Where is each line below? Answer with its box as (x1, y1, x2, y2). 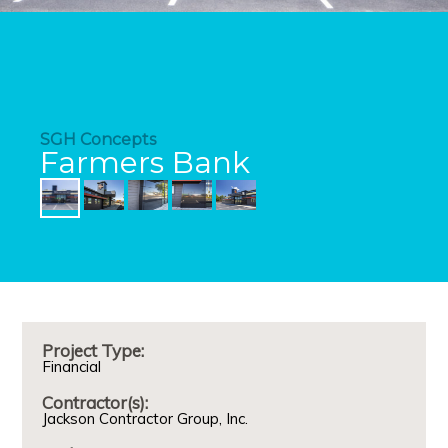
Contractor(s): (42, 391, 149, 413)
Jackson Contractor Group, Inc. (42, 408, 249, 428)
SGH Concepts (40, 129, 157, 149)
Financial (42, 356, 102, 376)
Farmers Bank (40, 143, 251, 181)
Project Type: (42, 339, 145, 361)
